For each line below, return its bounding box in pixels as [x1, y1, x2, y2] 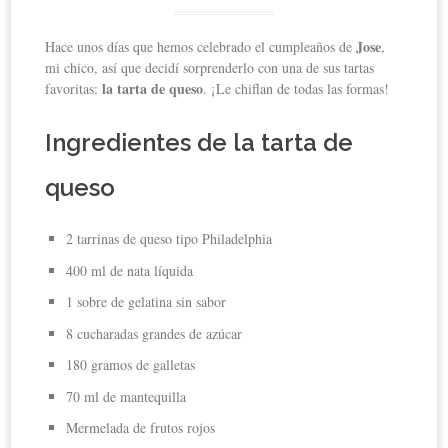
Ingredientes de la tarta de [45, 128, 354, 158]
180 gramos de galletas [66, 355, 196, 375]
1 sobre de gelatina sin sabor [66, 292, 227, 312]
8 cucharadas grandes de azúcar [66, 323, 243, 343]
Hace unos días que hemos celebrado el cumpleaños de [45, 37, 357, 57]
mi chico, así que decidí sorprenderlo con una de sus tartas [45, 58, 375, 78]
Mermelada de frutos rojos [66, 418, 216, 438]
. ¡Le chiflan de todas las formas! [203, 79, 390, 99]
